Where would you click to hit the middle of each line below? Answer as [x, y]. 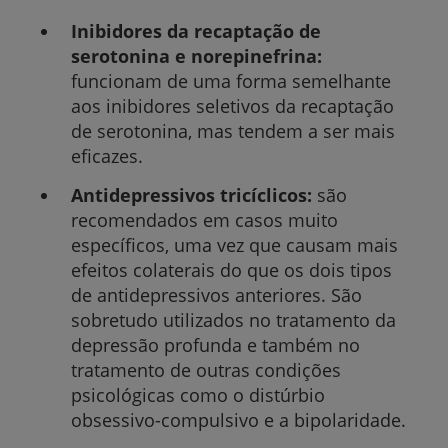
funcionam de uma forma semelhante [230, 80]
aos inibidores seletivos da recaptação [232, 105]
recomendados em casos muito [204, 219]
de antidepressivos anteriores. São [216, 294]
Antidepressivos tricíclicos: [193, 194]
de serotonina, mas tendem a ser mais [232, 130]
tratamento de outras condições [205, 369]
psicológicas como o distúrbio [197, 394]
